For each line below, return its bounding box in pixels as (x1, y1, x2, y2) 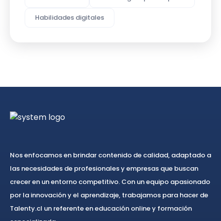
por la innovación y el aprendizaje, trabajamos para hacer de (10, 190, 208, 200)
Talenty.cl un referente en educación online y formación (10, 203, 192, 213)
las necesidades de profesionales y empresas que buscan (10, 163, 198, 173)
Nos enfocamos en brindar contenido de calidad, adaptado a (10, 150, 211, 160)
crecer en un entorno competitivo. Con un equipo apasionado (10, 177, 210, 186)
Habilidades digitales (35, 12, 104, 22)
